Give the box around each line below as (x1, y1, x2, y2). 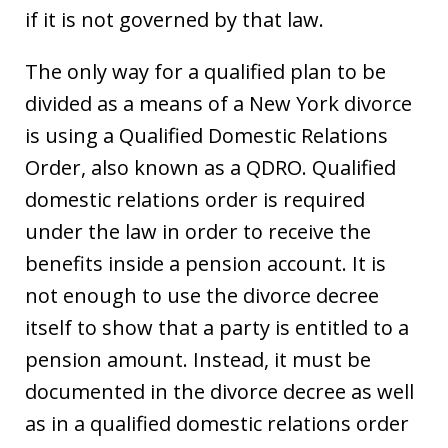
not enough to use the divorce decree (25, 281, 379, 309)
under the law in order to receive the (25, 217, 371, 245)
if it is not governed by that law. (25, 5, 324, 33)
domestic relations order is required (25, 185, 365, 213)
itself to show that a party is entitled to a (25, 313, 409, 341)
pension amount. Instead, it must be (25, 345, 371, 373)
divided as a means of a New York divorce (25, 89, 412, 117)
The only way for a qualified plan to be (25, 57, 386, 85)
